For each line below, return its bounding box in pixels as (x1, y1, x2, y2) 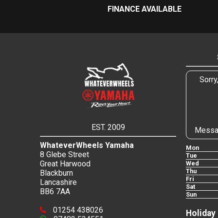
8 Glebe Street (40, 150, 89, 160)
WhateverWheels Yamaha (40, 141, 134, 150)
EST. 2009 (91, 123, 125, 132)
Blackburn (40, 168, 73, 178)
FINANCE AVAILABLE (108, 4, 182, 14)
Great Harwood (40, 159, 91, 169)
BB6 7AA (40, 187, 70, 197)
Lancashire (40, 178, 77, 187)
